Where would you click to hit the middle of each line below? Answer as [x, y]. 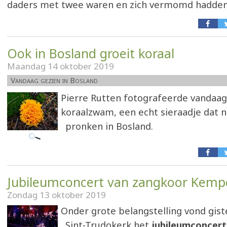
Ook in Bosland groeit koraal [91, 53]
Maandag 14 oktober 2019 [61, 66]
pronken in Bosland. [109, 126]
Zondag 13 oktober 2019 [56, 195]
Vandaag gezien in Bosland [54, 80]
